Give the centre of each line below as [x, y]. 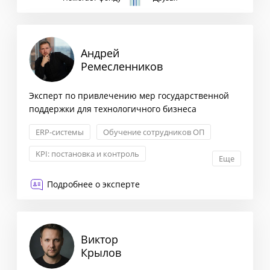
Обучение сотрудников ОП [154, 132]
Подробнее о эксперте [93, 184]
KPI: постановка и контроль [87, 154]
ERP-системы [60, 132]
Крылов [101, 253]
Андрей [100, 53]
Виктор [99, 240]
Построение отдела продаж [87, 176]
